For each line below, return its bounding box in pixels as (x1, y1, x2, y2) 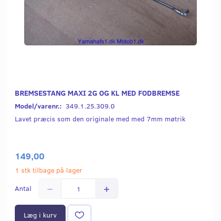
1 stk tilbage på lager (15, 165, 82, 175)
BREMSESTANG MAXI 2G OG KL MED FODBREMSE (15, 87, 180, 98)
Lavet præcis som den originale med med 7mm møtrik (15, 114, 185, 124)
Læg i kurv (24, 210, 57, 220)
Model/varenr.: (15, 101, 63, 111)
